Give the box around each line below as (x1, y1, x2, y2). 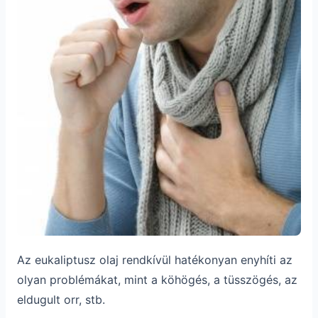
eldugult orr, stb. (17, 292, 105, 307)
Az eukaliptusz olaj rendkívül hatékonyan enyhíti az (17, 253, 292, 267)
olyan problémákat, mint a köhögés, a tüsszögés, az (17, 273, 297, 287)
